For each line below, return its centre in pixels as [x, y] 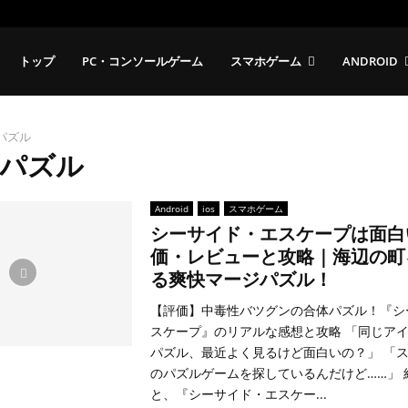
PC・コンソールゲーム [142, 61]
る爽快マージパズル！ [241, 280]
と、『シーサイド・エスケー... [238, 394]
